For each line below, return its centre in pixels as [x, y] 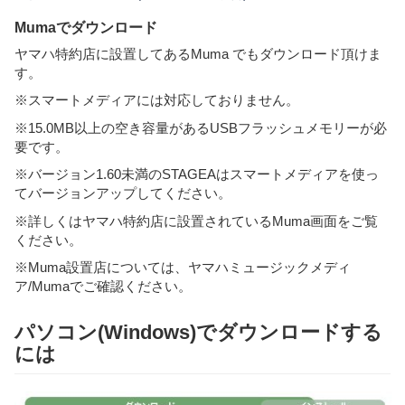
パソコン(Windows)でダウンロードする [198, 332]
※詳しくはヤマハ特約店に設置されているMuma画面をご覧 [196, 221]
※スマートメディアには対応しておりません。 [157, 100]
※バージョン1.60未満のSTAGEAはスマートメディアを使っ [197, 174]
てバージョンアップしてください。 [123, 193]
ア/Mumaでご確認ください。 [103, 287]
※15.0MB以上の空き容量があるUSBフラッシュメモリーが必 [201, 127]
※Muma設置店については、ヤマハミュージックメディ [183, 268]
